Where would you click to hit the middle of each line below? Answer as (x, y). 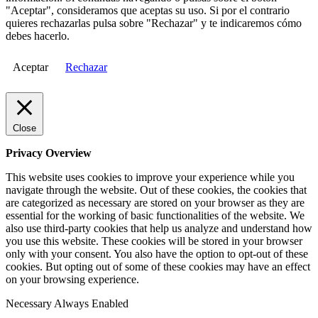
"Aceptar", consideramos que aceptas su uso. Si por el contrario (148, 11)
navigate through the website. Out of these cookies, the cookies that (156, 190)
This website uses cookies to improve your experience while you (150, 177)
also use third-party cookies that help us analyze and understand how (159, 229)
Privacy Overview (49, 153)
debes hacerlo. (38, 36)
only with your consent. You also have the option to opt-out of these (157, 254)
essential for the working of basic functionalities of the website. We (155, 216)
